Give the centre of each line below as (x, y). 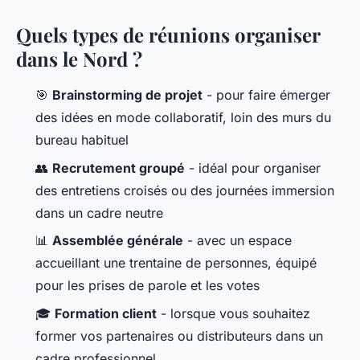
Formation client (106, 313)
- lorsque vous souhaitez (233, 313)
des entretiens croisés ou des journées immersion (185, 190)
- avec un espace (237, 241)
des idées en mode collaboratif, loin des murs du (183, 118)
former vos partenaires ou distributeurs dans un (179, 335)
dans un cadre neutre (99, 213)
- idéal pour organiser (253, 168)
